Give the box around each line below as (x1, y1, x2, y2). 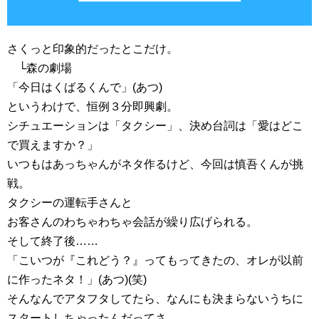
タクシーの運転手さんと (7, 196, 132, 209)
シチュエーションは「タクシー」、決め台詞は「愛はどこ (7, 119, 303, 132)
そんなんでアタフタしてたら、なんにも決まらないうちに (7, 292, 303, 305)
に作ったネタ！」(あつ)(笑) (7, 273, 147, 286)
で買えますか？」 (7, 138, 98, 151)
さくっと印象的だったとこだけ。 (7, 42, 178, 55)
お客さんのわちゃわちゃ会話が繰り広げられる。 (7, 215, 258, 228)
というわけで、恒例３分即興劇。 (7, 100, 178, 113)
